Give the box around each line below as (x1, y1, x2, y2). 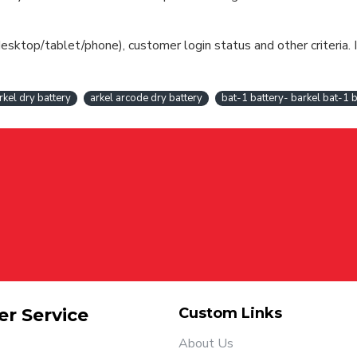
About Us (178, 335, 233, 352)
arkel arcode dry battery (90, 91, 202, 106)
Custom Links (178, 304, 282, 322)
